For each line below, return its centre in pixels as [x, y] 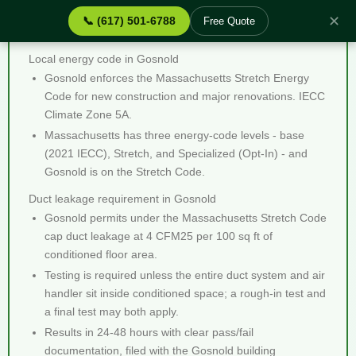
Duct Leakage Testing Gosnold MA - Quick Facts [173, 33]
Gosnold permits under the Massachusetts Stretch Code [186, 218]
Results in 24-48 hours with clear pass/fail [149, 332]
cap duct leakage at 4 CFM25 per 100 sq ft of [159, 236]
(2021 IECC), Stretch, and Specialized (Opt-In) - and [176, 153]
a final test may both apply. [112, 311]
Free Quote [229, 21]
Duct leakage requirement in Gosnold [122, 199]
